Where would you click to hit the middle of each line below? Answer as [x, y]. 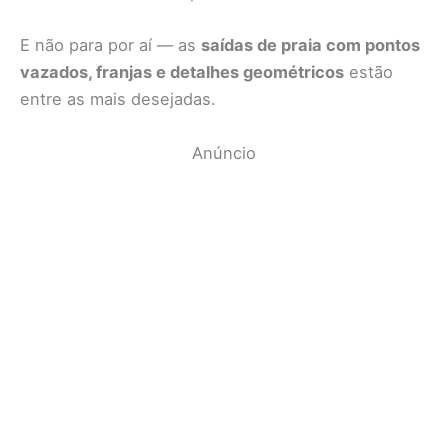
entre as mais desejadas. [118, 99]
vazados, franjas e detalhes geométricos [182, 72]
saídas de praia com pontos [310, 45]
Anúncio [224, 152]
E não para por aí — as [110, 45]
